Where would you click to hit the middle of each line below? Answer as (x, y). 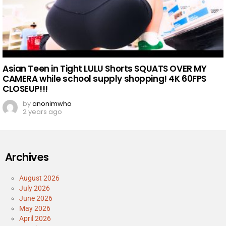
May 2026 (35, 209)
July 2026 (35, 188)
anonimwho (52, 104)
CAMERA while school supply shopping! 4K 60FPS (104, 79)
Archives (27, 157)
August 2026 (39, 178)
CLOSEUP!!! (25, 89)
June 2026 (36, 199)
